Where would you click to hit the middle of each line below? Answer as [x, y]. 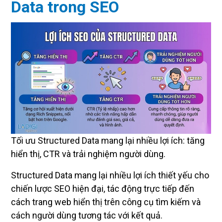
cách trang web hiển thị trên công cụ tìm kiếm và [106, 202]
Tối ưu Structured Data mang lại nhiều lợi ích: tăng [108, 141]
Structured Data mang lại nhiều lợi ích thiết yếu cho [110, 175]
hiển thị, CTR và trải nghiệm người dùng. [88, 154]
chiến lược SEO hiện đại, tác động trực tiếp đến [103, 189]
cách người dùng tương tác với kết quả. [87, 216]
